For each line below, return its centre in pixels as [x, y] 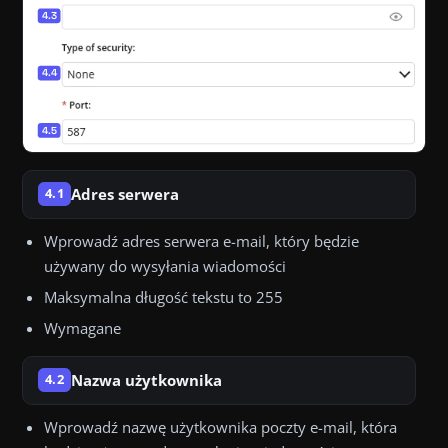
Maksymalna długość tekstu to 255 [163, 296]
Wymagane [82, 327]
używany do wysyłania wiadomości [165, 265]
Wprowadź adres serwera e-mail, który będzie [201, 240]
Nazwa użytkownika [146, 379]
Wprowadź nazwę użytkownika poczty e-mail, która [220, 426]
